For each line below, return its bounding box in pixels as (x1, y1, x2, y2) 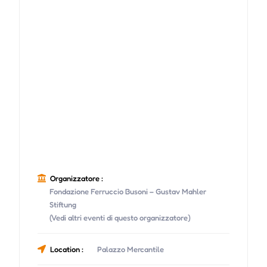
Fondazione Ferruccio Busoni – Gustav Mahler (49, 187, 206, 197)
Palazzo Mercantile (97, 244, 164, 254)
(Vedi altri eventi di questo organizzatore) (49, 213, 191, 223)
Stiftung (49, 200, 76, 210)
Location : (49, 244, 83, 254)
